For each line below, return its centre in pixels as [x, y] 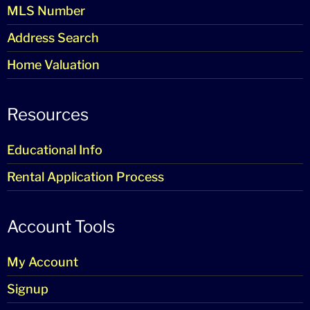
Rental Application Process [85, 176]
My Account [43, 262]
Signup [28, 289]
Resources [48, 114]
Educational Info [55, 149]
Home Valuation [53, 64]
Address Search [53, 37]
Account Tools [61, 226]
